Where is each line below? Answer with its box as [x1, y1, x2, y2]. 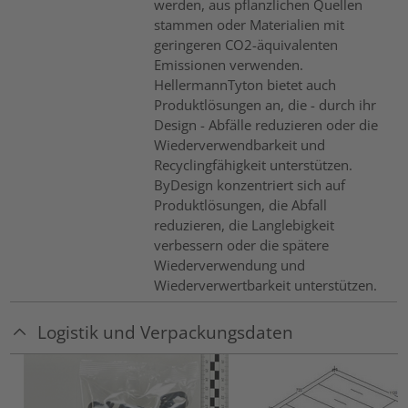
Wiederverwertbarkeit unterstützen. [153, 276, 377, 295]
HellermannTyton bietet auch [153, 76, 336, 95]
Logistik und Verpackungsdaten [37, 321, 294, 344]
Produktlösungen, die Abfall [153, 196, 327, 215]
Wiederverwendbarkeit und [153, 136, 325, 155]
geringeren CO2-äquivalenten [153, 36, 338, 55]
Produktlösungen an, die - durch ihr [153, 96, 376, 115]
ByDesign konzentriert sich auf [153, 176, 345, 195]
